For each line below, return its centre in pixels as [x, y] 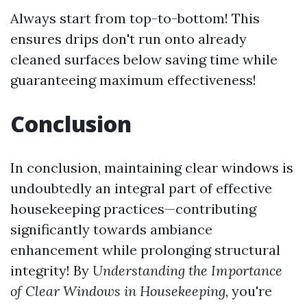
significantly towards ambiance [111, 229]
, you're [249, 291]
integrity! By [51, 270]
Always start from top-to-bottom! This [135, 18]
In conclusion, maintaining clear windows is [152, 168]
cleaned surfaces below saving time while [144, 59]
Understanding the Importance [187, 270]
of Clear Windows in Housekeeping [118, 291]
